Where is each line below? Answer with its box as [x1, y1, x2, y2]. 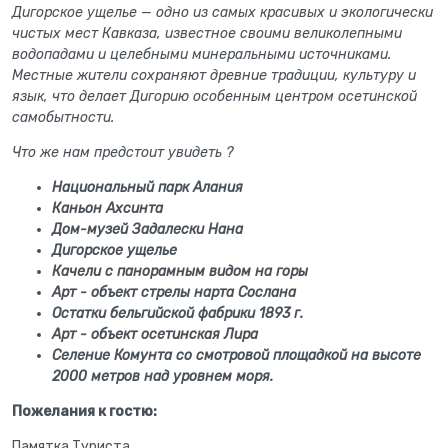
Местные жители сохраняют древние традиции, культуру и [12, 67, 416, 84]
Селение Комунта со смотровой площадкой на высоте [52, 347, 421, 364]
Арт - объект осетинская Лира [52, 326, 258, 343]
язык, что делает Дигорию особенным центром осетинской [12, 88, 417, 105]
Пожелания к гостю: [12, 403, 157, 420]
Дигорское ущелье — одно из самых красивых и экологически [12, 4, 433, 21]
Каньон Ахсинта [52, 200, 163, 217]
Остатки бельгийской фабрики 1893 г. [52, 305, 303, 322]
